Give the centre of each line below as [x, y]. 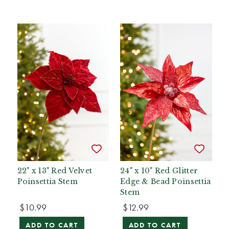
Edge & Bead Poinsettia [166, 181]
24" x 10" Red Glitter [159, 171]
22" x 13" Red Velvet [55, 171]
